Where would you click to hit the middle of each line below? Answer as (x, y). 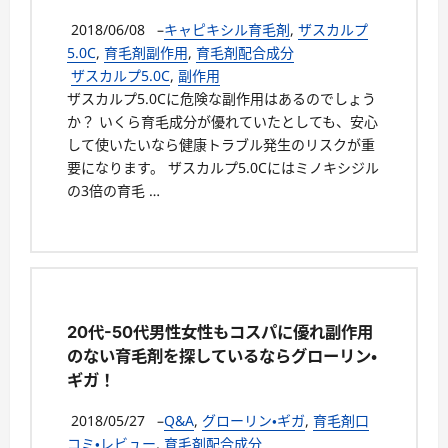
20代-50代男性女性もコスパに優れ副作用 (220, 332)
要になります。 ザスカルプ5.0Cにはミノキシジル (223, 167)
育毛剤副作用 (146, 52)
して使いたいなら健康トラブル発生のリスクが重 (221, 144)
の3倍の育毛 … (113, 190)
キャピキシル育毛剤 (227, 29)
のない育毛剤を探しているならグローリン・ (222, 356)
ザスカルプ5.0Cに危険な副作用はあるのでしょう (221, 98)
